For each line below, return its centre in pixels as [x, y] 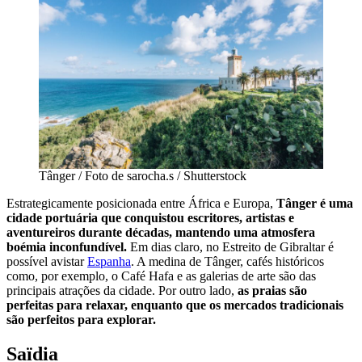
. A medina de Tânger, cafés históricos [227, 262]
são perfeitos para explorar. [81, 320]
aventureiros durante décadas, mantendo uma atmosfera [161, 233]
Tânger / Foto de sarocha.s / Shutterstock [143, 176]
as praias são [272, 291]
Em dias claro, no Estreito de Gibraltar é [230, 247]
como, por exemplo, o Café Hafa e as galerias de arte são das [161, 276]
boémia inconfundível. [67, 247]
